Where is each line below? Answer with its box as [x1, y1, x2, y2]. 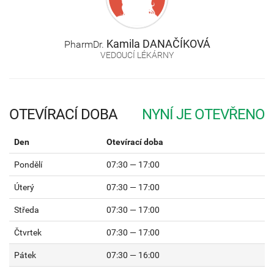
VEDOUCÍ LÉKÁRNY [100, 50, 174, 60]
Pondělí [14, 159, 42, 169]
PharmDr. [64, 38, 106, 50]
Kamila [106, 37, 143, 50]
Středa [14, 204, 39, 215]
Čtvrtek [14, 227, 42, 237]
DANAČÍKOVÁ [142, 37, 210, 50]
